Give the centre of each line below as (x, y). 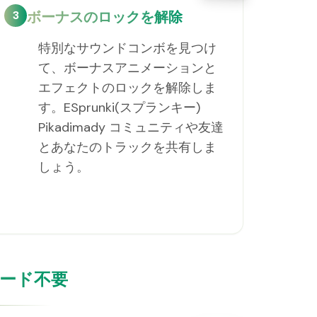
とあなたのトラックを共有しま (128, 147)
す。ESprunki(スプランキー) (120, 108)
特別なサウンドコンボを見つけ (128, 48)
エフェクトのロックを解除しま (128, 88)
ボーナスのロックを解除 (105, 17)
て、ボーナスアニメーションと (128, 68)
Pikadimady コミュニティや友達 (131, 127)
